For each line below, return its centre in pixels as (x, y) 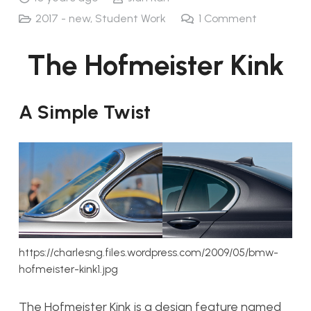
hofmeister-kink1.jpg (68, 269)
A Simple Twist (85, 112)
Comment (230, 18)
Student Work (131, 18)
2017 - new (63, 18)
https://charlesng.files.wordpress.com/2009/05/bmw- (149, 253)
